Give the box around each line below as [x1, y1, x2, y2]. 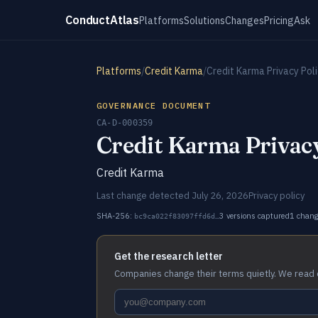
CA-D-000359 [97, 118, 153, 128]
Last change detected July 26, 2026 [97, 190, 248, 202]
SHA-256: [97, 211, 134, 221]
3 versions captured [219, 211, 290, 221]
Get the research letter [114, 250, 223, 263]
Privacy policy [248, 190, 305, 202]
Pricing [264, 13, 295, 27]
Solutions [184, 13, 226, 27]
